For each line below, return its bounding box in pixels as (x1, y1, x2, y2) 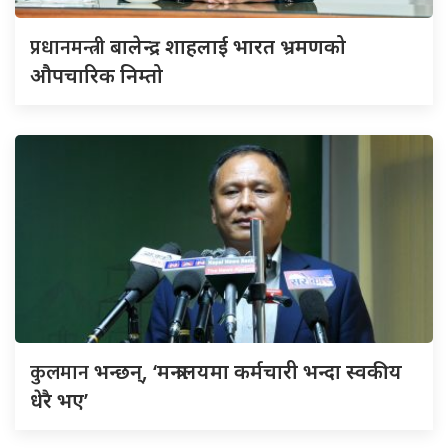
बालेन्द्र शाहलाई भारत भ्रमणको (110, 32, 346, 60)
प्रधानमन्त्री (30, 30, 110, 65)
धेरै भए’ (30, 386, 88, 414)
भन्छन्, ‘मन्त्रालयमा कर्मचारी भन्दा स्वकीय (94, 357, 402, 385)
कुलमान (30, 355, 94, 390)
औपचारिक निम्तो (30, 61, 163, 89)
